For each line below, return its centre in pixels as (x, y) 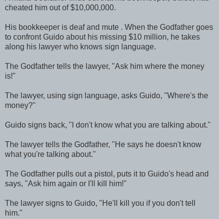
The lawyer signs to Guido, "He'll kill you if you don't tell (100, 203)
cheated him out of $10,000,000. (60, 7)
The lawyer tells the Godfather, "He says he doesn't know (103, 144)
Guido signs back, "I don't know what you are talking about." (108, 125)
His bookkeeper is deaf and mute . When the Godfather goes (109, 27)
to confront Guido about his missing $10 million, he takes (102, 37)
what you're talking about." (50, 154)
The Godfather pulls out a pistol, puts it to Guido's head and (107, 174)
